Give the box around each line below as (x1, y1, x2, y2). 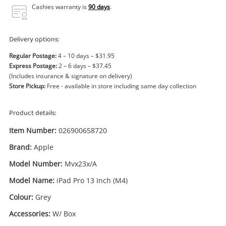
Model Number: (9, 159, 63, 168)
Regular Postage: (9, 51, 56, 60)
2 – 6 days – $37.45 (57, 62, 111, 70)
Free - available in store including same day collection (45, 82, 196, 90)
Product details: (9, 107, 56, 120)
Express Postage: (9, 62, 57, 70)
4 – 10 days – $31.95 (56, 51, 115, 60)
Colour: (9, 192, 33, 202)
